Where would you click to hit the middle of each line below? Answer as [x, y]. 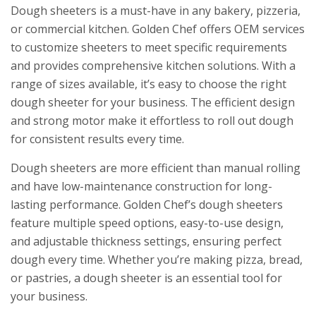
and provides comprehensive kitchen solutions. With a [153, 66]
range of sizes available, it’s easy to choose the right [148, 84]
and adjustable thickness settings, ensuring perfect [146, 241]
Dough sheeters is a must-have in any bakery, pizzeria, [156, 11]
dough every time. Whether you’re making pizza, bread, [157, 260]
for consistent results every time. [97, 139]
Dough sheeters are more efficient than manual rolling [156, 168]
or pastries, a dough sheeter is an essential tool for [146, 278]
